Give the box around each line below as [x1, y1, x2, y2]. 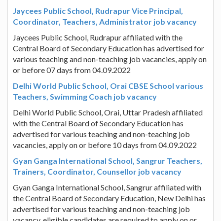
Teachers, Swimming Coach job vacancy [13, 91, 157, 101]
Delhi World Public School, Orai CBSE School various [13, 80, 203, 90]
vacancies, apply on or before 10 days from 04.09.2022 [13, 140, 197, 149]
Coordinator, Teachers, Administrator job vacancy [13, 16, 197, 26]
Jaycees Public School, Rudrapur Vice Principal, [13, 5, 183, 15]
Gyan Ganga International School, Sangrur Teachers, [13, 155, 202, 165]
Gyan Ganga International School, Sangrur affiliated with [13, 182, 201, 192]
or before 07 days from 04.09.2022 [13, 65, 131, 74]
